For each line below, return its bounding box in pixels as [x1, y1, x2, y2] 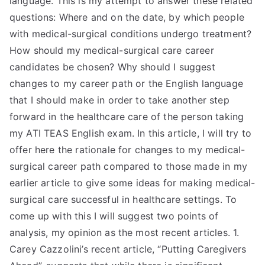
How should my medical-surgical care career [9, 44, 214, 56]
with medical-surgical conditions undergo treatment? [9, 28, 252, 40]
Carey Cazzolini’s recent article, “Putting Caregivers [9, 243, 247, 255]
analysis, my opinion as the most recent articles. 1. [9, 227, 240, 238]
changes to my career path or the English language [9, 77, 243, 89]
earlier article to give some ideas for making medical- [9, 177, 256, 189]
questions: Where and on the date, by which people [9, 11, 244, 23]
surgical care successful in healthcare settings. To [9, 193, 237, 205]
